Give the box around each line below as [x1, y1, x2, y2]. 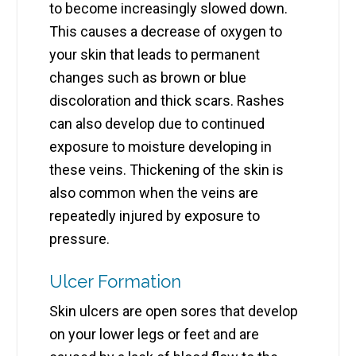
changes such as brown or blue [49, 69, 247, 87]
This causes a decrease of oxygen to [49, 23, 283, 41]
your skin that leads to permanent [49, 46, 261, 64]
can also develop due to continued [49, 115, 265, 133]
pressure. [49, 230, 110, 248]
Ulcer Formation [49, 271, 182, 292]
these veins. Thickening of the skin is [49, 161, 284, 179]
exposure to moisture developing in [49, 138, 273, 156]
